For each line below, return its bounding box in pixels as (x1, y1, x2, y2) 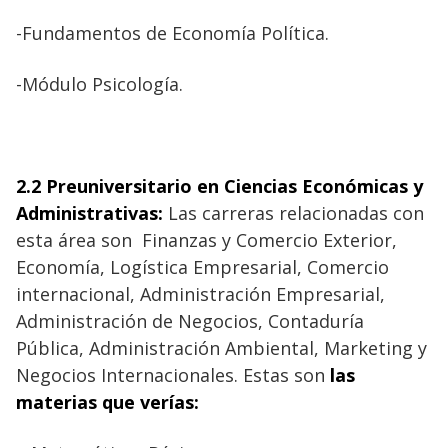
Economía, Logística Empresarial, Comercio (16, 254, 389, 279)
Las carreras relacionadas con (163, 200, 424, 225)
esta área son (16, 227, 137, 252)
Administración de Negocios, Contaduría (16, 308, 364, 333)
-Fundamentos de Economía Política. (16, 20, 329, 45)
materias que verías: (16, 389, 199, 414)
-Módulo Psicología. (16, 71, 183, 96)
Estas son (238, 362, 330, 387)
